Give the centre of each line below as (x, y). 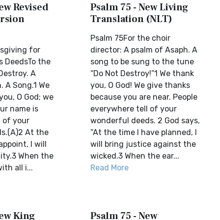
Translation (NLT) (132, 19)
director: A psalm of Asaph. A (144, 50)
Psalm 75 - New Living (139, 7)
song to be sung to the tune (142, 62)
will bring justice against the (143, 144)
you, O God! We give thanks (140, 85)
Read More (110, 168)
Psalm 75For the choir (131, 38)
